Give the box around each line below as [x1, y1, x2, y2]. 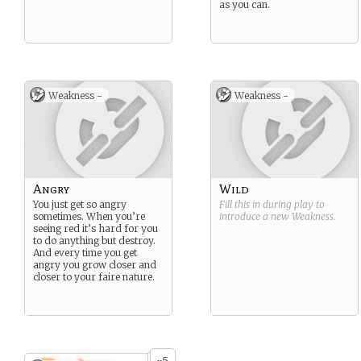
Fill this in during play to [219, 198, 325, 210]
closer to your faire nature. [33, 271, 155, 283]
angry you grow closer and [33, 259, 156, 271]
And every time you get [33, 247, 137, 259]
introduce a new [219, 210, 292, 222]
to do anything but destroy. [33, 234, 156, 247]
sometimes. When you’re [33, 210, 145, 222]
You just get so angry [33, 198, 127, 210]
